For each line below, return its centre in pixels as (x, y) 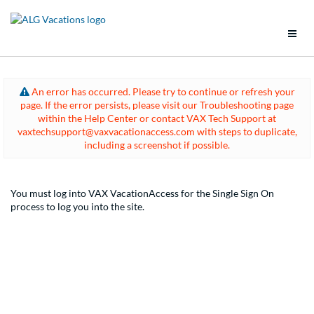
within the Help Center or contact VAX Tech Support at (157, 118)
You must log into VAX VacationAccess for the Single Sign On (142, 193)
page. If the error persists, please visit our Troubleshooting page (157, 104)
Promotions (77, 179)
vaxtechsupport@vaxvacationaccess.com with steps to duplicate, (157, 131)
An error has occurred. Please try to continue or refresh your (162, 91)
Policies (66, 252)
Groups (64, 216)
